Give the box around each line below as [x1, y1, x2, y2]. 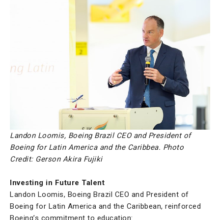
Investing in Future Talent [10, 178, 105, 188]
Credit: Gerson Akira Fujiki [10, 155, 103, 164]
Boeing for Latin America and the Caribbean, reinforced [10, 202, 201, 211]
